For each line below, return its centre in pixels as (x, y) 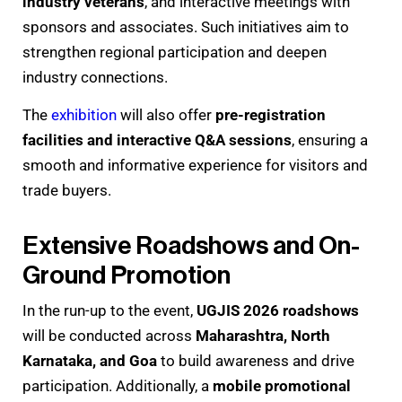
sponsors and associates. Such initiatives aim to (186, 26)
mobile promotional (282, 386)
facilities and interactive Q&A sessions (157, 140)
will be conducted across (109, 336)
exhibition (84, 115)
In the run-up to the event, (109, 311)
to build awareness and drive (256, 361)
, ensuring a (330, 140)
